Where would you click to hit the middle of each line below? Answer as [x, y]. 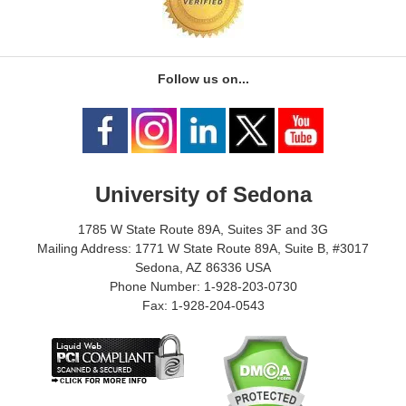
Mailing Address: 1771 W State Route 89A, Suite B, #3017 [203, 248]
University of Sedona [203, 194]
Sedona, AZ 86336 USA [203, 267]
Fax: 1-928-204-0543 [203, 305]
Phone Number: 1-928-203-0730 [203, 286]
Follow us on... [203, 79]
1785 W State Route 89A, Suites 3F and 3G [203, 229]
